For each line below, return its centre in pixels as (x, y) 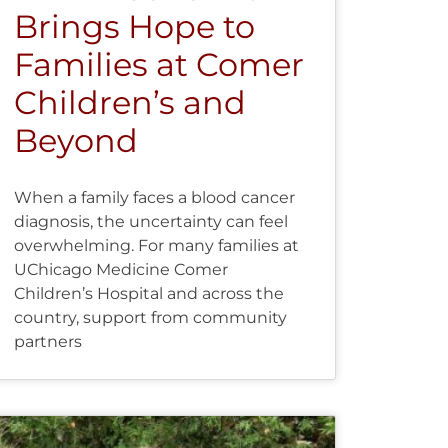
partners (47, 341)
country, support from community (150, 317)
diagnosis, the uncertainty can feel (150, 221)
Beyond (75, 140)
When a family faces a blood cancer (154, 197)
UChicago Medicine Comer (120, 269)
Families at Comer (158, 64)
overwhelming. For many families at (156, 245)
